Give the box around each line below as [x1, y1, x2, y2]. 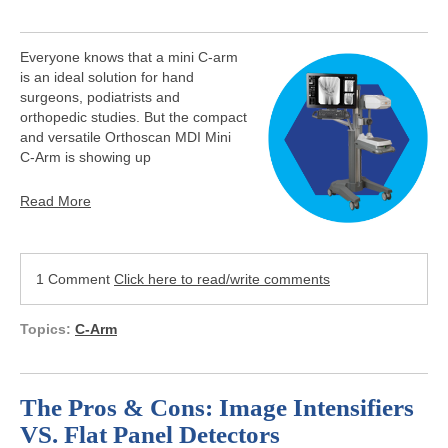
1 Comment [36, 270, 114, 287]
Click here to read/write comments [114, 270, 330, 287]
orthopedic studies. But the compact [20, 108, 247, 125]
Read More [20, 192, 91, 209]
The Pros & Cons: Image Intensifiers [20, 393, 414, 421]
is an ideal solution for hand [20, 68, 194, 85]
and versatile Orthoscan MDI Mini [20, 128, 231, 145]
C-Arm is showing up [20, 148, 151, 165]
